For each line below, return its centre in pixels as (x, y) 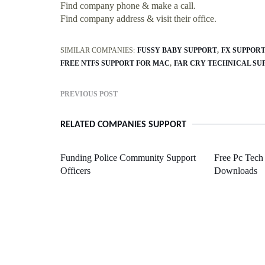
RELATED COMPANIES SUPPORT (123, 125)
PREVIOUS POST (89, 94)
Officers (75, 170)
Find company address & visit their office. (138, 18)
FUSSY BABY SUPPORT (177, 50)
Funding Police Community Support (128, 157)
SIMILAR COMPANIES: (98, 50)
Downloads (235, 170)
